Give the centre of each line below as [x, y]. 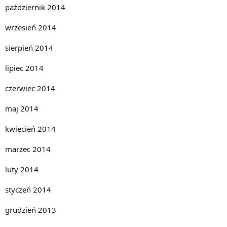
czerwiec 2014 [30, 88]
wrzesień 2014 [31, 28]
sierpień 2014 [29, 48]
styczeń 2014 [28, 190]
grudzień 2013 [31, 210]
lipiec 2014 [24, 68]
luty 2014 [22, 169]
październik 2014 [35, 7]
